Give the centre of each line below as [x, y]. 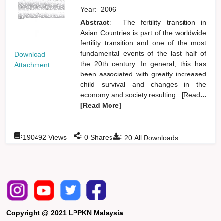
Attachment [32, 64]
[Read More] [101, 105]
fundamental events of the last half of [144, 53]
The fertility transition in [165, 22]
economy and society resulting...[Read [141, 94]
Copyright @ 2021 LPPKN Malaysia [65, 212]
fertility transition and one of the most [144, 43]
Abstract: [99, 22]
